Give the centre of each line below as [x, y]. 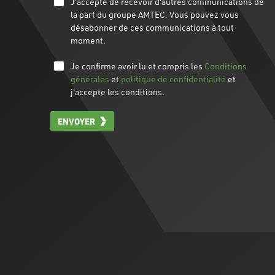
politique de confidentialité [173, 79]
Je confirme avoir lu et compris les [137, 66]
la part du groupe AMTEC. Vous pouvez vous [155, 14]
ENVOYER [76, 121]
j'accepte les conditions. [118, 91]
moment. [88, 40]
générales [90, 79]
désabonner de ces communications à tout [152, 27]
